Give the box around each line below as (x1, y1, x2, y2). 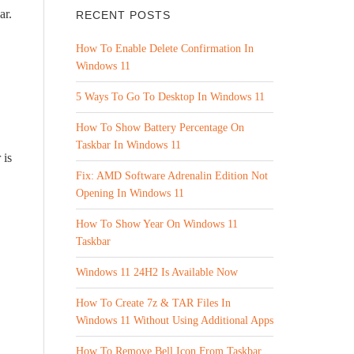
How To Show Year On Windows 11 (76, 218, 238, 230)
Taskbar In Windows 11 (76, 139, 181, 151)
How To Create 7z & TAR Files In (76, 297, 231, 309)
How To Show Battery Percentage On (76, 122, 244, 134)
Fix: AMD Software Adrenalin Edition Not (76, 170, 268, 182)
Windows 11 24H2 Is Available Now (76, 266, 238, 278)
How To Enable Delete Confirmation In (76, 43, 254, 55)
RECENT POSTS (76, 9, 171, 21)
